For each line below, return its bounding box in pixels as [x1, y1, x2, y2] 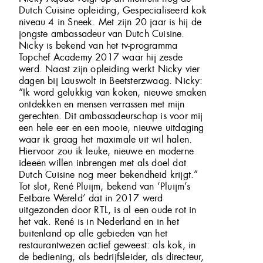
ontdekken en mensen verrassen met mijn [19, 97, 185, 110]
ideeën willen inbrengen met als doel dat [19, 156, 186, 169]
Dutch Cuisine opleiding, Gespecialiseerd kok [19, 4, 207, 16]
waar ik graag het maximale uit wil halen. [19, 133, 193, 146]
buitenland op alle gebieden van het [19, 227, 167, 240]
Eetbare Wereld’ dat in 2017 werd [19, 191, 163, 204]
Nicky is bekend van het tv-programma [19, 39, 178, 52]
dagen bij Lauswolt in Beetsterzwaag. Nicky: [19, 74, 203, 87]
